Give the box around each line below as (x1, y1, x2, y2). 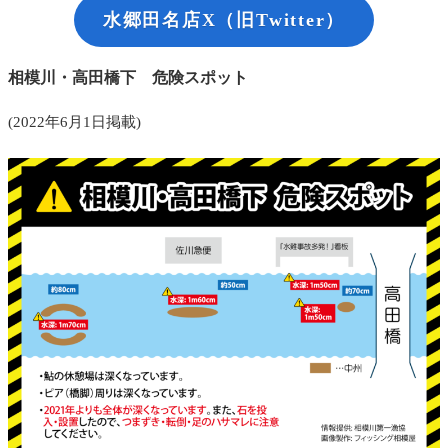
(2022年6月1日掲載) (8, 114, 141, 131)
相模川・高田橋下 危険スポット (8, 69, 248, 87)
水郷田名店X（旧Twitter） (102, 9, 346, 30)
